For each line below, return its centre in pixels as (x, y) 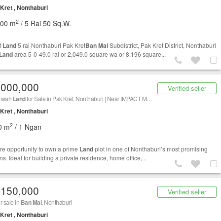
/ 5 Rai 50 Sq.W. (45, 23)
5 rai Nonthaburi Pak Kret (51, 45)
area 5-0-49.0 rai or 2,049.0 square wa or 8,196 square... (89, 54)
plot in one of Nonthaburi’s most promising (150, 149)
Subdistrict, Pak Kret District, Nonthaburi (162, 45)
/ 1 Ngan (27, 127)
